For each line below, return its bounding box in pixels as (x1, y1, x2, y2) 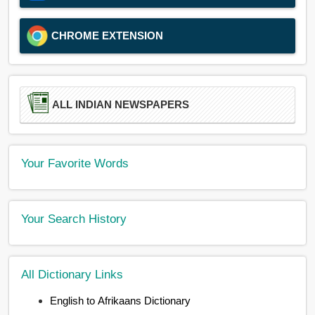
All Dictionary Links (21, 266, 124, 281)
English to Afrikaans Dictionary (50, 295, 191, 307)
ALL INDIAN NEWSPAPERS (52, 98, 190, 110)
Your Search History (21, 211, 127, 226)
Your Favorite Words (21, 155, 129, 170)
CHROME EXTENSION (51, 29, 164, 41)
